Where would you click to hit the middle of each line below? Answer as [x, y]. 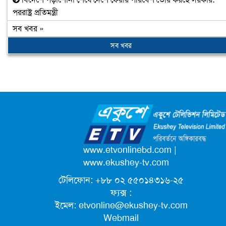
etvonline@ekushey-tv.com [133, 205]
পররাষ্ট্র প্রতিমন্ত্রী [35, 12]
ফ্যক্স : [121, 192]
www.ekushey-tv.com [126, 162]
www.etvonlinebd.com [127, 150]
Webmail [121, 218]
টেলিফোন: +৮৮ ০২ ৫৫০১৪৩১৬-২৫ [121, 180]
